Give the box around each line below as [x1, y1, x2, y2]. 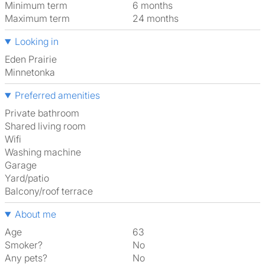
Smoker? [5, 239, 43, 251]
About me [14, 208, 56, 220]
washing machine [13, 146, 81, 158]
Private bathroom [11, 107, 79, 119]
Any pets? [5, 252, 47, 264]
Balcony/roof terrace [11, 185, 93, 197]
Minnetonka [13, 66, 55, 78]
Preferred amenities [14, 89, 100, 101]
